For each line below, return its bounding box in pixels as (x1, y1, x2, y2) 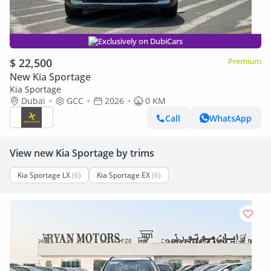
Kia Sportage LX (18, 170, 70, 180)
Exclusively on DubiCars (98, 36, 183, 47)
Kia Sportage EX (97, 170, 150, 180)
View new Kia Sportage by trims (10, 146, 154, 160)
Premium (228, 56, 261, 67)
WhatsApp (209, 112, 252, 124)
